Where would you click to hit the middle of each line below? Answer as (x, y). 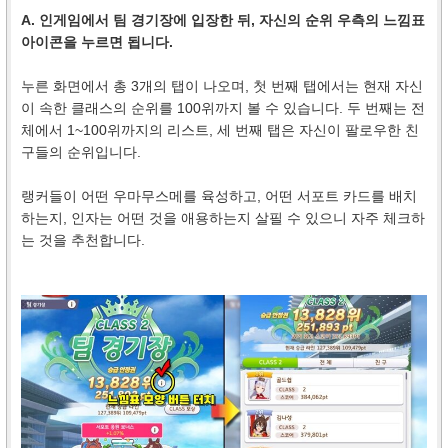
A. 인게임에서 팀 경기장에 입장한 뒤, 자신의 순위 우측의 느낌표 (223, 19)
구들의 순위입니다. (81, 151)
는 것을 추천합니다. (83, 239)
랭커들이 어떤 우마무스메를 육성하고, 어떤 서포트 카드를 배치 (219, 195)
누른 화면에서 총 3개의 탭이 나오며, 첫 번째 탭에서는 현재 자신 (222, 85)
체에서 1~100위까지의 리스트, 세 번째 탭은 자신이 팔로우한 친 (220, 129)
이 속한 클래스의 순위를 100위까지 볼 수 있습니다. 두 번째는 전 (223, 107)
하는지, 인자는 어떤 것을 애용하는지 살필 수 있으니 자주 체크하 (223, 217)
